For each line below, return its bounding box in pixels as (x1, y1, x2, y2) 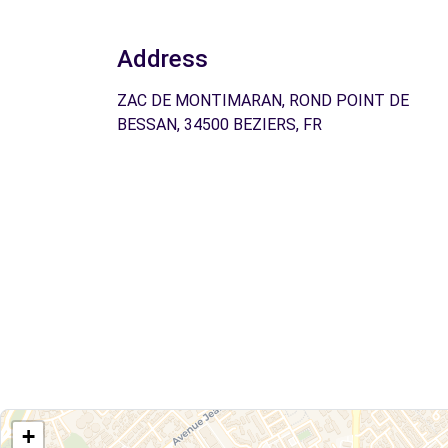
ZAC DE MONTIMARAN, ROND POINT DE (117, 90, 409, 110)
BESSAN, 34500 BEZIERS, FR (117, 114, 322, 134)
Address (117, 44, 208, 73)
